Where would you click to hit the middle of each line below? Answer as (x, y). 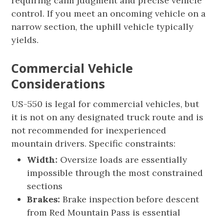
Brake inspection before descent (130, 199)
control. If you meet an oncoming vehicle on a (109, 13)
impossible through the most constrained (115, 173)
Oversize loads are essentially (123, 160)
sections (45, 186)
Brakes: (44, 199)
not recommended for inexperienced (89, 130)
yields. (25, 40)
